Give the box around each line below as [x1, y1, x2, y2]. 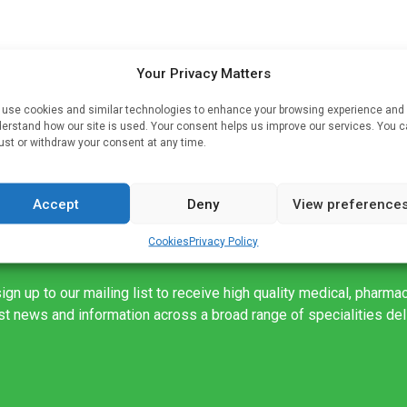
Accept [33, 195, 80, 212]
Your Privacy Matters [135, 65, 271, 82]
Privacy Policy [189, 234, 259, 248]
